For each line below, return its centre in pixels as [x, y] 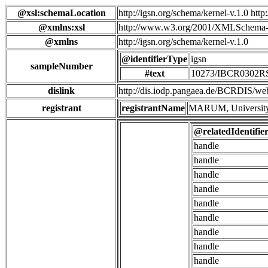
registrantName [153, 108]
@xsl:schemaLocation [61, 13]
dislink [61, 91]
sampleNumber [61, 66]
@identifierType [154, 59]
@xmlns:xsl [61, 27]
